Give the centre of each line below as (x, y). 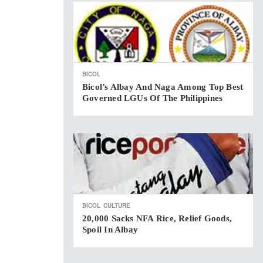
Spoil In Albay (110, 230)
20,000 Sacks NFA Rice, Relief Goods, (157, 218)
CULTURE (117, 205)
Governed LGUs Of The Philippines (153, 98)
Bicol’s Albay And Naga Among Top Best (163, 87)
